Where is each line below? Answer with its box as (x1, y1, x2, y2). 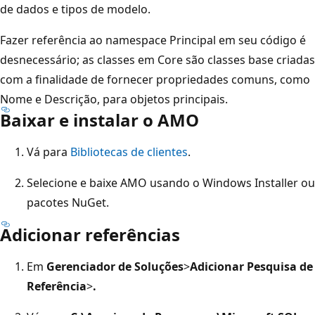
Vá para (27, 143, 70, 160)
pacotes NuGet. (27, 194, 109, 210)
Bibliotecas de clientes (70, 143, 188, 160)
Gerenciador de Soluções (46, 258, 184, 274)
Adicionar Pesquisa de (190, 258, 313, 274)
